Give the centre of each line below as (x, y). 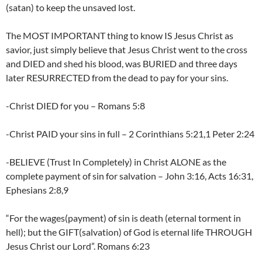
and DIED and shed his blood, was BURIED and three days (122, 64)
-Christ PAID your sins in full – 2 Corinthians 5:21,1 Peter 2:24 (130, 134)
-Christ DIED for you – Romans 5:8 (75, 106)
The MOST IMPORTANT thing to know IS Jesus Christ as (120, 36)
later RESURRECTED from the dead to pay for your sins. (117, 78)
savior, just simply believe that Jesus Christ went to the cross (127, 50)
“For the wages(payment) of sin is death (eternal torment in (123, 218)
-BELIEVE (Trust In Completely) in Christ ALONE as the (116, 162)
